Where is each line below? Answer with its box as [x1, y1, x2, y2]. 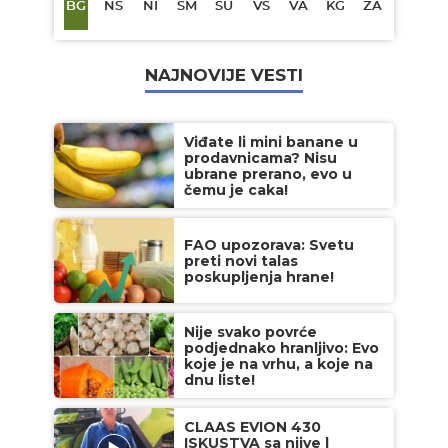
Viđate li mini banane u [184, 133, 358, 152]
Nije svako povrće [184, 323, 317, 342]
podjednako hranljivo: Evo [184, 339, 379, 358]
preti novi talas [184, 252, 298, 271]
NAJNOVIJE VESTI [145, 65, 303, 86]
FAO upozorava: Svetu [184, 236, 354, 255]
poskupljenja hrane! [184, 268, 334, 287]
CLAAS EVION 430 [184, 418, 321, 437]
